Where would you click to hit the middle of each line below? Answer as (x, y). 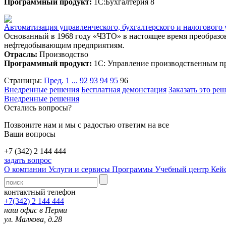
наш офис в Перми (36, 210)
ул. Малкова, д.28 (33, 219)
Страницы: (23, 80)
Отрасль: (21, 54)
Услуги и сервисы (80, 169)
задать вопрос (28, 160)
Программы (133, 169)
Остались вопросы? (38, 107)
